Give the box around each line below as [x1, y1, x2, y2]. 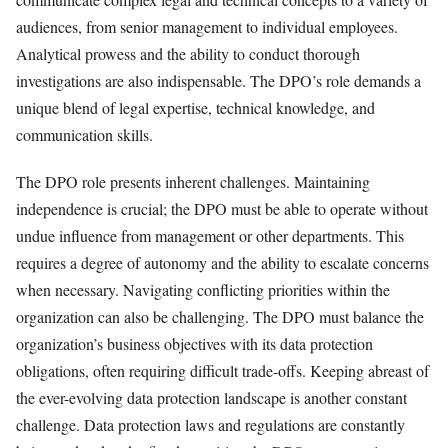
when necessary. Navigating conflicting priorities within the [16, 278, 390, 300]
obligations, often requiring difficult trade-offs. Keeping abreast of [16, 359, 429, 381]
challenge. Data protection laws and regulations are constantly [16, 413, 405, 435]
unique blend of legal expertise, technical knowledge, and [16, 97, 375, 119]
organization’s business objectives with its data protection [16, 332, 373, 354]
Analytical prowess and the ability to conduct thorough [16, 43, 360, 65]
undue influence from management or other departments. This [16, 224, 404, 246]
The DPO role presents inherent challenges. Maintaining [16, 170, 370, 192]
